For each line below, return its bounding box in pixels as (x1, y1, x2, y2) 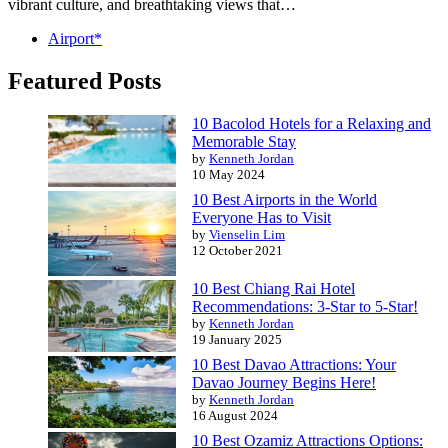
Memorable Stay (192, 133, 296, 151)
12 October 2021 (192, 243, 283, 259)
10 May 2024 (192, 167, 265, 183)
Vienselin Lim (209, 227, 285, 243)
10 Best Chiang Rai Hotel (192, 280, 355, 298)
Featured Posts (8, 68, 161, 95)
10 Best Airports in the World (192, 191, 377, 209)
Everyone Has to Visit (192, 209, 331, 227)
